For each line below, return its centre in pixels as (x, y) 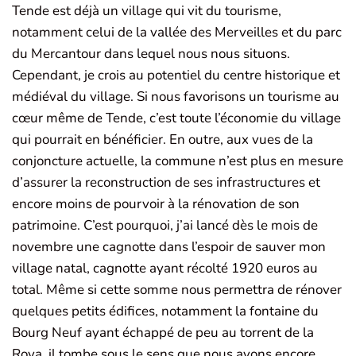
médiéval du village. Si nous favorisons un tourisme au (176, 97)
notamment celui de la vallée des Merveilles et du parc (177, 33)
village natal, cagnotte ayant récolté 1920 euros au (165, 269)
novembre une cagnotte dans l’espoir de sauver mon (169, 247)
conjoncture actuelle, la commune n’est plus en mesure (178, 161)
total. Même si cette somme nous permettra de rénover (177, 290)
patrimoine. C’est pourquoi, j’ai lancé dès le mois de (165, 226)
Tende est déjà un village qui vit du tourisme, (147, 11)
